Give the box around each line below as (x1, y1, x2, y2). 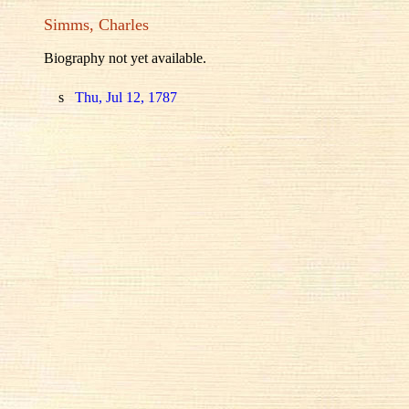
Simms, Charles (44, 15, 149, 34)
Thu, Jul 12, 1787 (71, 89, 177, 106)
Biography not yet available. (44, 50, 206, 67)
